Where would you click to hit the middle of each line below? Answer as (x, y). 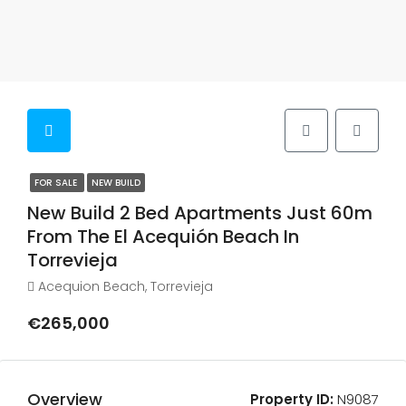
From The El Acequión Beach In (163, 237)
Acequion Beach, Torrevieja (126, 286)
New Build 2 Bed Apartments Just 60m (200, 213)
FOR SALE (57, 183)
